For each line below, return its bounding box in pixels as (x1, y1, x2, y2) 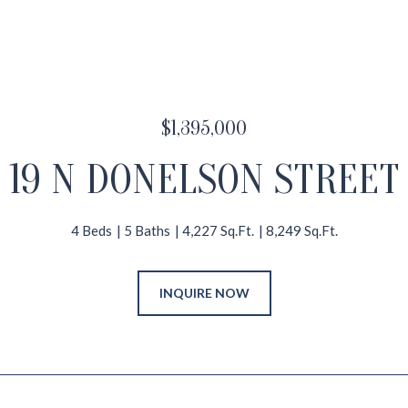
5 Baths (123, 222, 170, 239)
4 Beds (70, 222, 112, 239)
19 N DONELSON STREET (8, 157, 400, 204)
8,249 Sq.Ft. (265, 222, 338, 239)
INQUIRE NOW (158, 285, 250, 301)
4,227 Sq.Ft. (181, 222, 254, 239)
